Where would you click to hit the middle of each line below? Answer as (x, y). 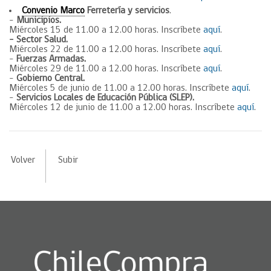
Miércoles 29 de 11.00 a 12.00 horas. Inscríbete (106, 69)
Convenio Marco (53, 11)
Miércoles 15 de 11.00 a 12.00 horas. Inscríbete (106, 30)
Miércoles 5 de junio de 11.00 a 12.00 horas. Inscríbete (120, 88)
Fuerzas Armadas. (51, 59)
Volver (23, 160)
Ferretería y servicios (127, 11)
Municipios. (39, 21)
